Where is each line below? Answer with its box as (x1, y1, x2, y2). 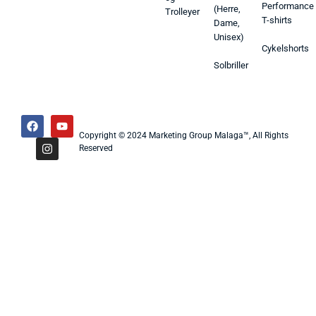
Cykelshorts (262, 42, 310, 54)
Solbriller (213, 59, 248, 71)
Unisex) (213, 31, 244, 42)
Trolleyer (165, 6, 200, 17)
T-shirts (262, 14, 293, 25)
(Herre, (213, 3, 241, 14)
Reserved (79, 142, 114, 153)
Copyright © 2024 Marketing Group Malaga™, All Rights (79, 130, 289, 140)
